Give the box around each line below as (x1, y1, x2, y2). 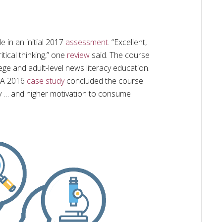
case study (27, 75, 64, 86)
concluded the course (64, 75, 143, 86)
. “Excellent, (108, 36, 147, 48)
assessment (63, 36, 108, 48)
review (67, 49, 90, 60)
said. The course (90, 49, 150, 60)
